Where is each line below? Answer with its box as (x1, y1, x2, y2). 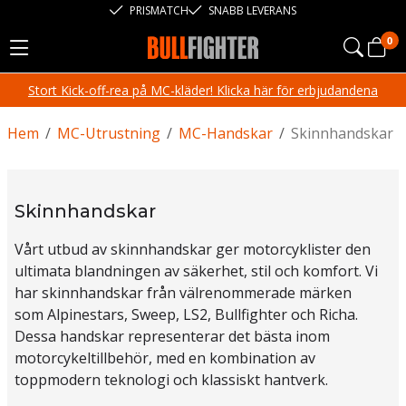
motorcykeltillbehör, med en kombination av (14, 348, 315, 368)
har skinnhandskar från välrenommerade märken (14, 283, 352, 303)
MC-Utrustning (57, 123, 160, 143)
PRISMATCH (130, 3, 188, 18)
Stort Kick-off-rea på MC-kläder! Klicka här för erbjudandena (28, 82, 378, 99)
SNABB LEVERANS (208, 3, 296, 18)
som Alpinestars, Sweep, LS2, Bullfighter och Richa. (14, 304, 358, 324)
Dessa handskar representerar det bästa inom (14, 326, 330, 346)
